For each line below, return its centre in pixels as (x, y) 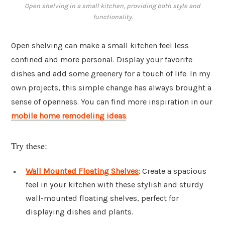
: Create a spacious (173, 171)
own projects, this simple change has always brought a (111, 88)
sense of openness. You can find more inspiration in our (112, 102)
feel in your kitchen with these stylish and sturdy (115, 184)
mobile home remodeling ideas (69, 116)
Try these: (29, 145)
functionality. (113, 17)
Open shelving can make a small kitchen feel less (100, 46)
